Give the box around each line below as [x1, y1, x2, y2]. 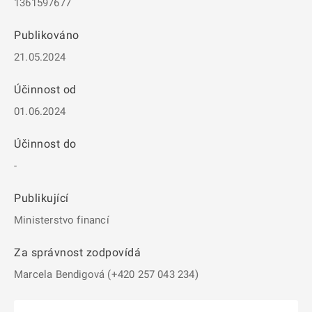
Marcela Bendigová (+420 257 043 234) [14, 268, 198, 281]
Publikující [14, 192, 69, 205]
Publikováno [14, 29, 79, 42]
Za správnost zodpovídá [14, 246, 141, 259]
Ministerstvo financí [14, 214, 109, 226]
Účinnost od [14, 83, 77, 96]
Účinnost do [14, 137, 77, 150]
